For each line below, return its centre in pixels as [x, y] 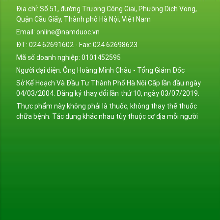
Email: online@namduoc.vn [58, 32]
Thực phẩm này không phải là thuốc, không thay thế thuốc [106, 106]
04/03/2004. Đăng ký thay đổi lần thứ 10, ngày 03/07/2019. [108, 94]
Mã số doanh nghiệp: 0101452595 [68, 58]
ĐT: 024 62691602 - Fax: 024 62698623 [77, 45]
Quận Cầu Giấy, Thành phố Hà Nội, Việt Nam [83, 19]
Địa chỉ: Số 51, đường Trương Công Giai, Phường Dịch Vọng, [106, 9]
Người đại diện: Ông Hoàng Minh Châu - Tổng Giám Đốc [100, 70]
